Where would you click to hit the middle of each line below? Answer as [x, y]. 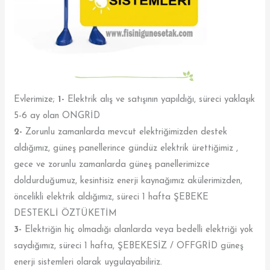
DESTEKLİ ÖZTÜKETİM [66, 213]
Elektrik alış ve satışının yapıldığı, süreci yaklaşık [160, 99]
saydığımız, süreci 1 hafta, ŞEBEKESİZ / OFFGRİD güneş [129, 246]
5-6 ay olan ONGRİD [57, 116]
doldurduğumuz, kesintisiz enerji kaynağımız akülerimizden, [128, 181]
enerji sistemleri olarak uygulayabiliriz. [88, 262]
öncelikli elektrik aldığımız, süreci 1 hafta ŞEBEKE [111, 197]
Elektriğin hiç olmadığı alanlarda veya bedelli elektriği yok [138, 230]
